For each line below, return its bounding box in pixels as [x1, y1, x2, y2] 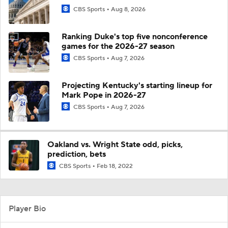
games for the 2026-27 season [62, 41, 175, 51]
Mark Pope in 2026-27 [62, 90, 146, 100]
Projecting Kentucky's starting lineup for [62, 80, 212, 91]
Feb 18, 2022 [97, 162, 133, 170]
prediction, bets [47, 149, 106, 159]
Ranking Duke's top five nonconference [62, 31, 208, 42]
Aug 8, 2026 [111, 5, 146, 13]
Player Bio [9, 204, 46, 214]
